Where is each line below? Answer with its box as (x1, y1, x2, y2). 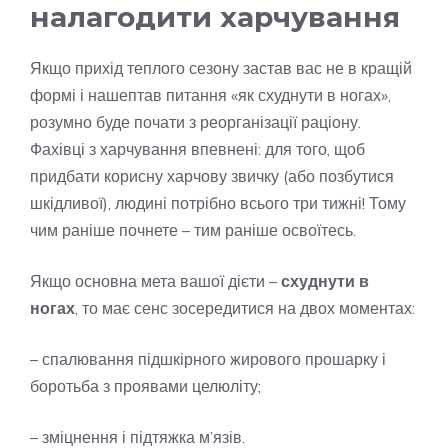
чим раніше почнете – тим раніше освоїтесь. (30, 220, 356, 241)
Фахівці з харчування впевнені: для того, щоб (30, 139, 365, 160)
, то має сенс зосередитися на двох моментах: (75, 298, 415, 319)
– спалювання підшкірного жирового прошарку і (30, 349, 386, 370)
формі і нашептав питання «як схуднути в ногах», (30, 85, 391, 106)
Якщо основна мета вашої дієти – (30, 271, 281, 292)
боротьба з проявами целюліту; (30, 376, 261, 397)
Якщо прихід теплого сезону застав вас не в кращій (30, 58, 412, 79)
